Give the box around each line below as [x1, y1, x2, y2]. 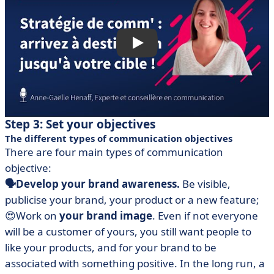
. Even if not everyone [152, 209, 258, 223]
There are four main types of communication [5, 145, 223, 159]
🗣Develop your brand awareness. [5, 177, 180, 191]
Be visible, [180, 177, 231, 191]
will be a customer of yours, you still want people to [5, 224, 251, 239]
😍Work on [5, 209, 59, 223]
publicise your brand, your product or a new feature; [5, 193, 259, 207]
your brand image [59, 209, 152, 223]
